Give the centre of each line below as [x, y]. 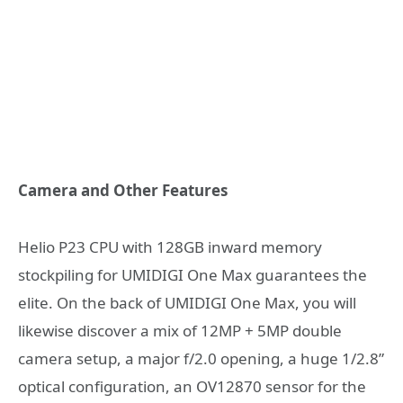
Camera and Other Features [123, 191]
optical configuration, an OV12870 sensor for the [192, 386]
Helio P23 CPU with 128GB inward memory [170, 246]
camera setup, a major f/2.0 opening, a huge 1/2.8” [201, 358]
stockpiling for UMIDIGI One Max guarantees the [193, 274]
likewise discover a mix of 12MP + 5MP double [180, 330]
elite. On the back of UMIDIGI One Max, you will [187, 302]
